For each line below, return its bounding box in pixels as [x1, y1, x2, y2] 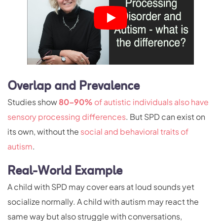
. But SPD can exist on [126, 111, 205, 122]
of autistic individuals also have [93, 97, 209, 108]
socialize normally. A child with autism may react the [7, 196, 199, 207]
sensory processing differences [7, 111, 126, 122]
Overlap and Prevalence [7, 75, 140, 98]
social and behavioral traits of [80, 126, 188, 137]
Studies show [7, 97, 59, 108]
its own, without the [7, 126, 80, 137]
